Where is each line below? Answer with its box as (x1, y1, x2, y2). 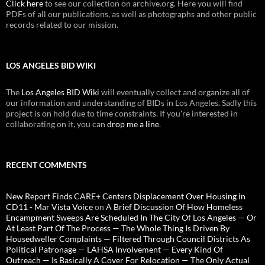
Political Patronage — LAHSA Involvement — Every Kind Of (6, 244, 223, 254)
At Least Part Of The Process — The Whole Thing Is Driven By (6, 222, 230, 233)
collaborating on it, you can (6, 118, 107, 129)
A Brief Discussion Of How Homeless (106, 201, 243, 212)
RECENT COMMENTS (6, 159, 87, 170)
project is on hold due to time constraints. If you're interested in (6, 108, 238, 118)
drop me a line (107, 118, 159, 129)
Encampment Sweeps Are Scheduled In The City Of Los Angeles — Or (6, 212, 257, 222)
